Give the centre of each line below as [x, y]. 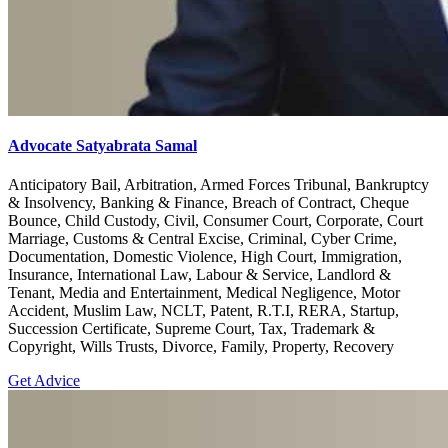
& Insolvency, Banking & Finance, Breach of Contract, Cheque [208, 203]
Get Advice [44, 381]
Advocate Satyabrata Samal [102, 145]
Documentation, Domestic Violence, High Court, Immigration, [205, 257]
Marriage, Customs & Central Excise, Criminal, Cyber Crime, [202, 239]
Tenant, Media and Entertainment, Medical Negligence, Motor [204, 293]
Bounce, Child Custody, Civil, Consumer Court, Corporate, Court [215, 221]
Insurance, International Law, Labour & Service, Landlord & [199, 275]
